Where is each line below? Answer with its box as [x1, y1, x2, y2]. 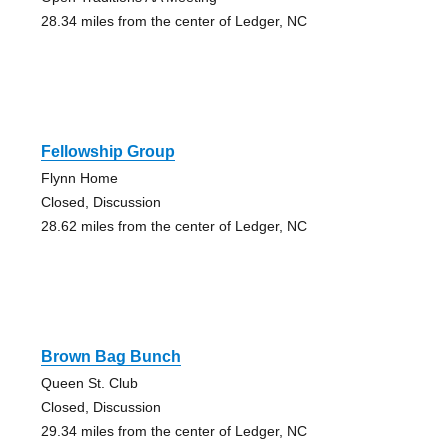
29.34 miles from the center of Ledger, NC [40, 423, 307, 440]
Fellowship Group [40, 143, 175, 161]
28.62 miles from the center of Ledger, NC [40, 218, 307, 235]
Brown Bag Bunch [40, 348, 181, 366]
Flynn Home [40, 170, 118, 187]
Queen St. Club [40, 375, 138, 392]
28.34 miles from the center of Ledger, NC [40, 13, 307, 30]
